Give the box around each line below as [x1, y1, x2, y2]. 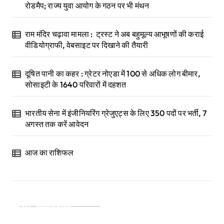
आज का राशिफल [25, 147, 74, 157]
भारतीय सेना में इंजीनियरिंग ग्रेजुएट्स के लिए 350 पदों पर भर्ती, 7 [25, 107, 207, 118]
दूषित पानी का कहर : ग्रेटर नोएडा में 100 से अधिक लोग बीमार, [25, 68, 200, 78]
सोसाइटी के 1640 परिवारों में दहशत [25, 79, 126, 89]
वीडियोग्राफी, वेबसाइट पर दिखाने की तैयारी [25, 39, 148, 50]
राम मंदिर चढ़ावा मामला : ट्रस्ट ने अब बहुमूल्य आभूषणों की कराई [25, 28, 204, 39]
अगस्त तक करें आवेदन [25, 118, 89, 129]
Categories [28, 200, 73, 212]
